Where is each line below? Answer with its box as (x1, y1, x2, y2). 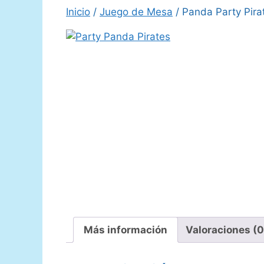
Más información (84, 223, 167, 236)
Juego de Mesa (100, 5, 173, 18)
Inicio (66, 5, 90, 18)
